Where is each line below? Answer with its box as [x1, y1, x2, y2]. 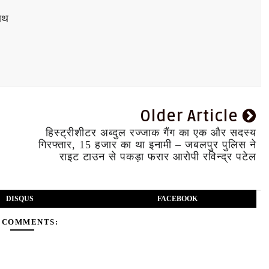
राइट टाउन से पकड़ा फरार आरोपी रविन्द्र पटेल [59, 151, 256, 163]
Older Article [139, 107, 243, 126]
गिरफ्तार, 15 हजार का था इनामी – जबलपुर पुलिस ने [38, 139, 256, 151]
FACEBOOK [157, 195, 198, 203]
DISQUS [5, 195, 34, 203]
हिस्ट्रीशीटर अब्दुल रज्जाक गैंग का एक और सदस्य [45, 127, 256, 139]
